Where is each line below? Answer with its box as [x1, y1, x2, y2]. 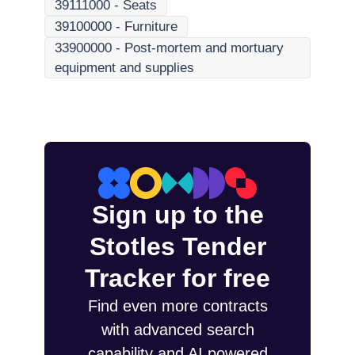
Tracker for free [85, 264, 270, 292]
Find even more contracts [87, 297, 268, 315]
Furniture [124, 19, 177, 34]
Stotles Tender [89, 232, 266, 261]
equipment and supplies [55, 60, 194, 75]
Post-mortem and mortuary [124, 40, 284, 55]
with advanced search [101, 321, 254, 338]
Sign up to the [91, 200, 264, 229]
